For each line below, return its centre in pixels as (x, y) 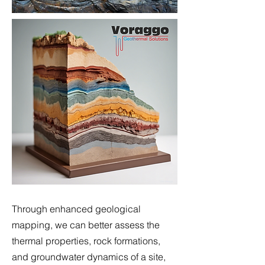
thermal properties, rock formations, (86, 241)
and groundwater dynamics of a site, (89, 257)
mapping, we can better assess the (86, 225)
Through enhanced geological (76, 209)
